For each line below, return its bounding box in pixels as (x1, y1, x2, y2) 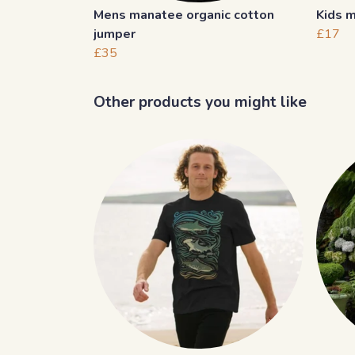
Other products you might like (94, 92, 307, 113)
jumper (94, 25, 136, 44)
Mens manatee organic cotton (94, 6, 274, 25)
